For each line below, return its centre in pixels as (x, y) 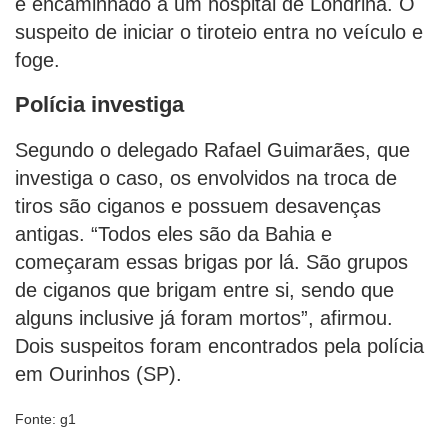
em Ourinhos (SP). (98, 374)
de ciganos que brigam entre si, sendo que (204, 290)
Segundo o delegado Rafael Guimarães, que (212, 150)
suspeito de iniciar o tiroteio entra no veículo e (219, 32)
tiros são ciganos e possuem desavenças (198, 206)
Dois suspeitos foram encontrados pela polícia (219, 346)
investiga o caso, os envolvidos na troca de (206, 178)
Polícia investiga (99, 105)
